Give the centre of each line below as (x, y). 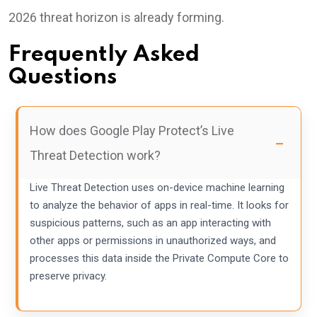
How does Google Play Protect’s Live (132, 131)
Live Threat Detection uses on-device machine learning (157, 188)
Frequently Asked (104, 55)
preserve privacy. (68, 276)
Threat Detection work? (95, 155)
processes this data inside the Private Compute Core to (159, 258)
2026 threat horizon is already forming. (116, 17)
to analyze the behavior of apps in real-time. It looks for (159, 205)
